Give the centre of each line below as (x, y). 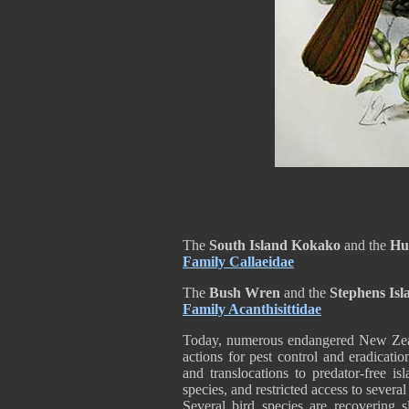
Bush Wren (245, 293)
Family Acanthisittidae (252, 309)
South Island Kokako (275, 245)
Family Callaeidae (238, 262)
